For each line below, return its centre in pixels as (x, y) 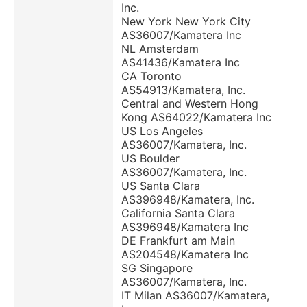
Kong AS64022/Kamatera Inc (196, 118)
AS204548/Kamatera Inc (185, 255)
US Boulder (150, 159)
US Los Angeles (162, 131)
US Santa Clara (161, 186)
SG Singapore (157, 268)
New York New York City (186, 22)
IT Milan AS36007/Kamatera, (195, 296)
